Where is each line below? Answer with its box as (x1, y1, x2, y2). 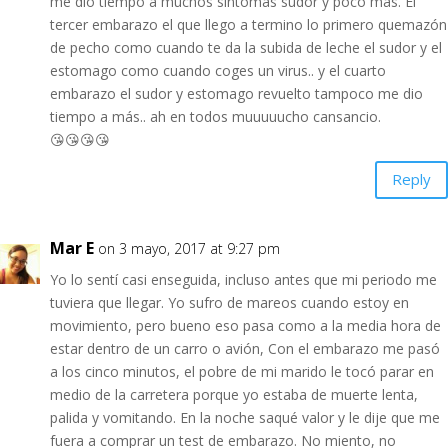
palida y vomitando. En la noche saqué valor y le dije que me (50, 407, 440, 427)
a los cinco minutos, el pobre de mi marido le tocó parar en (50, 361, 434, 381)
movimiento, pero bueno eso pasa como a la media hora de (50, 315, 441, 335)
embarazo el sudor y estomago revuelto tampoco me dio (50, 83, 423, 103)
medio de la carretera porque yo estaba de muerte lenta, (50, 384, 418, 404)
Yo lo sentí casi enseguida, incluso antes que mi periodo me (50, 269, 437, 289)
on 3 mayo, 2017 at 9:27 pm (98, 238, 280, 258)
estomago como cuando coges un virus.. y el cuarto (50, 60, 386, 80)
